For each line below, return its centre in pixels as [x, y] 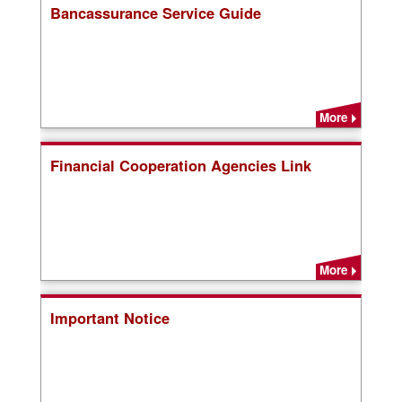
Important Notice [109, 318]
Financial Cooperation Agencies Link [180, 165]
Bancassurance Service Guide [155, 13]
